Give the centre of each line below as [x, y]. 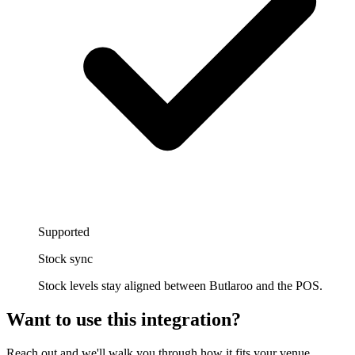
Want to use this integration [119, 320]
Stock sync [65, 259]
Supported [64, 232]
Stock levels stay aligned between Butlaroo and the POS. [180, 286]
